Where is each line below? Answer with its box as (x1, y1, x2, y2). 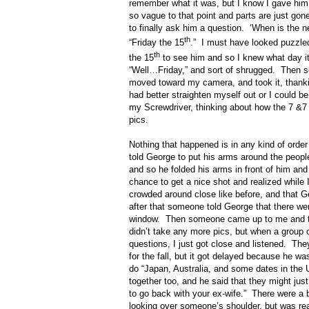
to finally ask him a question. (129, 23, 244, 34)
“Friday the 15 (129, 37, 184, 48)
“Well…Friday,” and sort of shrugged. (129, 65, 275, 76)
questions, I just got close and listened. (129, 239, 286, 250)
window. (129, 214, 160, 225)
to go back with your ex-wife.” (129, 288, 246, 299)
